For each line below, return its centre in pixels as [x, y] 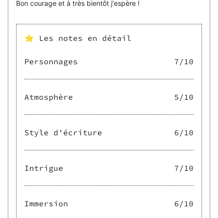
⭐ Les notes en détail [78, 38]
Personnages [51, 62]
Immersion [46, 204]
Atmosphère [49, 97]
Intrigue [44, 168]
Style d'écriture [63, 133]
